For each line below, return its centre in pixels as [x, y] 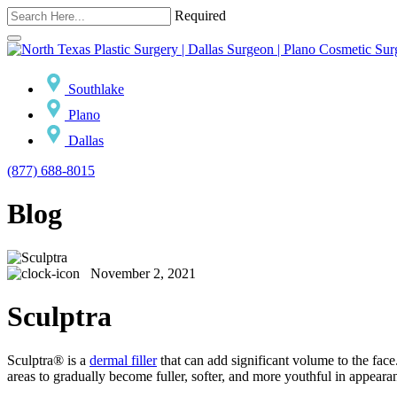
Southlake [94, 89]
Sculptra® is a [48, 360]
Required [200, 16]
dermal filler [123, 360]
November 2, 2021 [138, 273]
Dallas [84, 140]
